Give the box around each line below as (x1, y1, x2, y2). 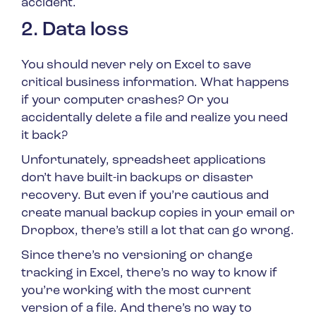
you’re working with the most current (21, 284, 251, 298)
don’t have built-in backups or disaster (21, 171, 253, 186)
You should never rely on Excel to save (21, 59, 251, 73)
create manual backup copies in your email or (21, 207, 295, 221)
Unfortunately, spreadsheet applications (21, 154, 266, 168)
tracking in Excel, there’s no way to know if (21, 267, 277, 281)
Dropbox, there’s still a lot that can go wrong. (21, 224, 294, 238)
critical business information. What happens (21, 76, 289, 90)
